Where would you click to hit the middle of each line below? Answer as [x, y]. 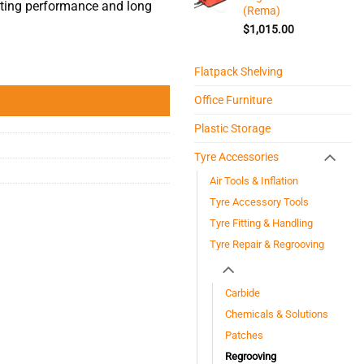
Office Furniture [233, 100]
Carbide [243, 293]
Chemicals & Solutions [277, 314]
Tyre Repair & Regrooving [267, 244]
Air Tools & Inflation [254, 180]
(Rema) [262, 10]
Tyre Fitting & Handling [261, 223]
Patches [244, 336]
